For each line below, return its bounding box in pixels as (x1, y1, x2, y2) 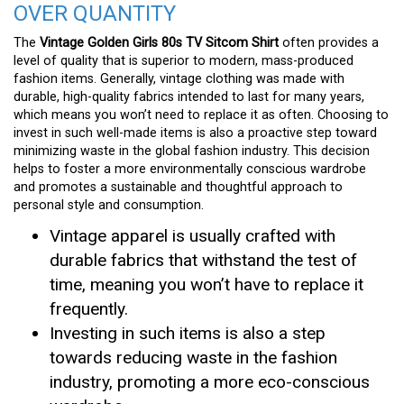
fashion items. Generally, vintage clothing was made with (14, 70, 344, 87)
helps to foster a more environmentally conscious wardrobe (14, 161, 366, 177)
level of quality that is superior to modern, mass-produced (14, 52, 353, 69)
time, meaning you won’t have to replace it (50, 273, 363, 295)
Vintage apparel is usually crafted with (50, 225, 335, 246)
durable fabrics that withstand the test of (50, 249, 357, 271)
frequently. (50, 298, 128, 319)
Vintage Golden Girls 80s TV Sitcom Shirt (40, 34, 279, 50)
